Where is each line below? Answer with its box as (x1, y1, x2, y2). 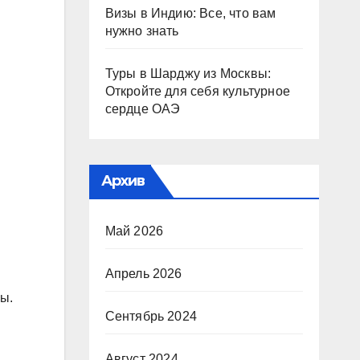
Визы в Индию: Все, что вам (104, 6, 276, 20)
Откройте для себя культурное (104, 84, 291, 98)
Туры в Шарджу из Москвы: (104, 67, 272, 80)
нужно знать (104, 24, 179, 38)
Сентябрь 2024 (104, 309, 198, 323)
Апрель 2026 (104, 267, 182, 280)
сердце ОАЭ (104, 102, 181, 116)
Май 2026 (104, 224, 164, 238)
